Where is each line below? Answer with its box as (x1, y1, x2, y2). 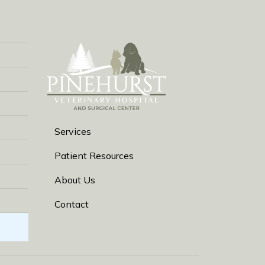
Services (54, 125, 91, 137)
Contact (54, 198, 89, 210)
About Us (54, 174, 95, 186)
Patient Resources (54, 150, 134, 161)
